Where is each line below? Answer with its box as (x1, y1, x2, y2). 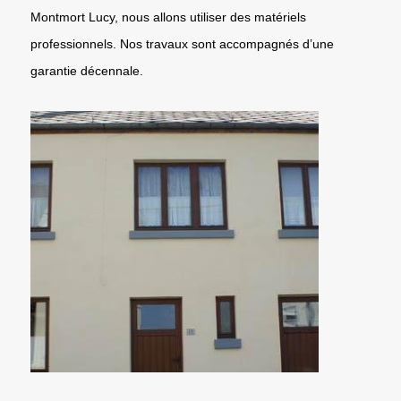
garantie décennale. (30, 63, 143, 78)
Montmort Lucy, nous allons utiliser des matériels (30, 9, 306, 24)
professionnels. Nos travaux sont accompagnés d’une (30, 36, 334, 51)
